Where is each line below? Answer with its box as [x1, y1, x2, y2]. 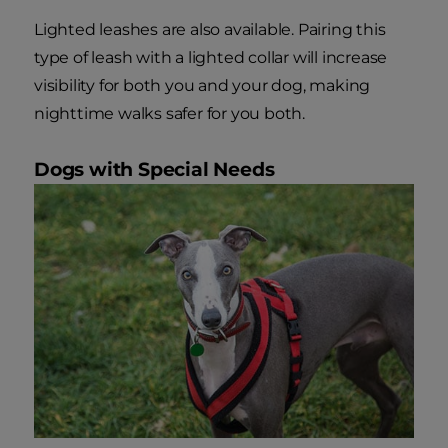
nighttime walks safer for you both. [34, 104, 306, 124]
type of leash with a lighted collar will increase [34, 48, 388, 68]
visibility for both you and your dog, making [34, 76, 371, 96]
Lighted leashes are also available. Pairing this [34, 20, 386, 40]
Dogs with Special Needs [34, 158, 275, 182]
